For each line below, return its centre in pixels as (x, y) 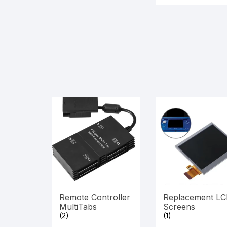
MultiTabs (78, 207)
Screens (179, 207)
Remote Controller (95, 197)
